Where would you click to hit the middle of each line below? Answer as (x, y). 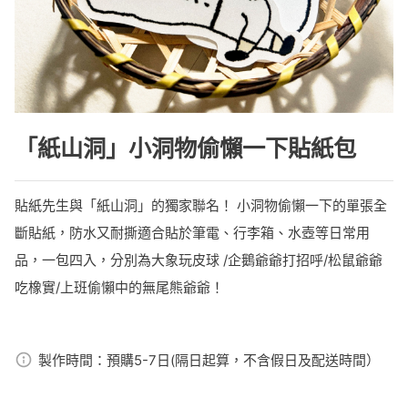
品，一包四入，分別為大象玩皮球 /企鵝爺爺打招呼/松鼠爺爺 (199, 260)
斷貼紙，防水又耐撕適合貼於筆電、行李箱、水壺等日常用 (192, 233)
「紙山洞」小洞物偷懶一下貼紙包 (185, 149)
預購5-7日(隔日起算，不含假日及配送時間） (243, 361)
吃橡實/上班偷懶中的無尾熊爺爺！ (119, 288)
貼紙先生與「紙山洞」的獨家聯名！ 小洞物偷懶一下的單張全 (201, 206)
